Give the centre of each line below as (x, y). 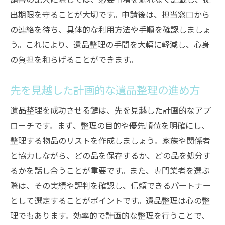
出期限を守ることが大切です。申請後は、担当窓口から (110, 14)
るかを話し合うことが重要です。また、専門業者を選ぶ (110, 170)
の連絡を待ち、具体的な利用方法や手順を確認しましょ (110, 29)
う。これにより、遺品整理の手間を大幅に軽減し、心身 (110, 44)
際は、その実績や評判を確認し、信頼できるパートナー (110, 185)
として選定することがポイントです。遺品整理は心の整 (110, 200)
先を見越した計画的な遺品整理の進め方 (105, 90)
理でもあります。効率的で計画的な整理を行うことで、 (110, 215)
